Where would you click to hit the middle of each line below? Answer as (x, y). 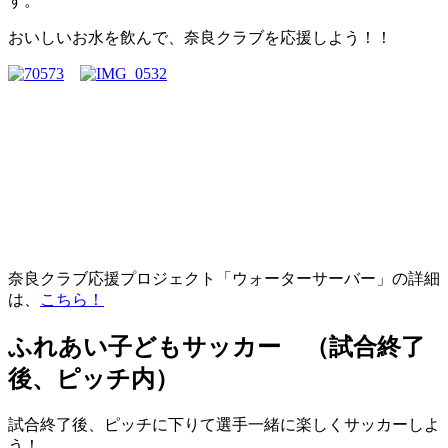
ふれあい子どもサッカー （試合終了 (216, 346)
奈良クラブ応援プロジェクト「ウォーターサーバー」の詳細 (224, 278)
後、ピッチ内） (93, 378)
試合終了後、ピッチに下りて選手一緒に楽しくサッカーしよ (224, 424)
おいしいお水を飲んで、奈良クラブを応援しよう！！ (200, 37)
